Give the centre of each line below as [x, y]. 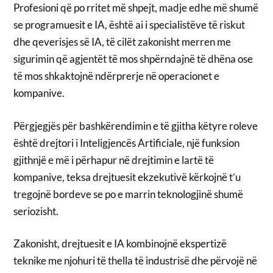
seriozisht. [36, 211]
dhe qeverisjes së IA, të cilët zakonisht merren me [122, 42]
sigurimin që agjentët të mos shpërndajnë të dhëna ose [133, 59]
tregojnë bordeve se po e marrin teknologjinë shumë [129, 194]
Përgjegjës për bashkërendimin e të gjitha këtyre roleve [136, 126]
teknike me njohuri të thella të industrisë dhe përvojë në [136, 261]
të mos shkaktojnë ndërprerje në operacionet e [117, 76]
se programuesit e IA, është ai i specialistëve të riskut [129, 25]
